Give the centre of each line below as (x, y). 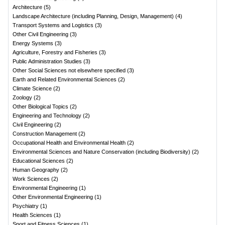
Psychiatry (26, 206)
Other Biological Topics (40, 106)
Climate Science (32, 88)
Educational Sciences (39, 161)
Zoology (22, 97)
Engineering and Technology (47, 116)
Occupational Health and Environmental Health (69, 143)
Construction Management (45, 134)
